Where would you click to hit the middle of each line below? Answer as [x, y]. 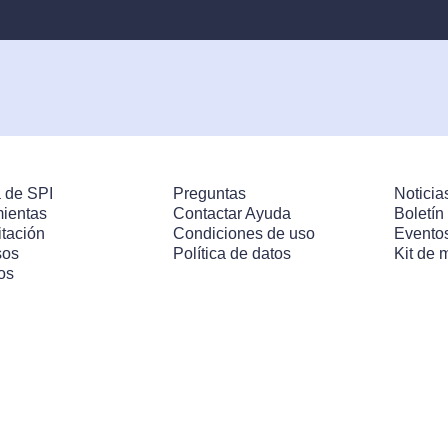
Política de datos [231, 253]
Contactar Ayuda [231, 213]
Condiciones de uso [243, 233]
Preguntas [209, 193]
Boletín [419, 213]
